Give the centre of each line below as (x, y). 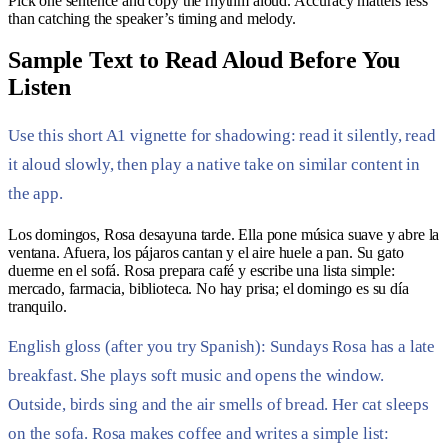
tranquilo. (37, 306)
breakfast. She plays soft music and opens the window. (196, 375)
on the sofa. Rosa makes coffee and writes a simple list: (199, 433)
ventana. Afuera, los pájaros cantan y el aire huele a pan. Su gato (206, 252)
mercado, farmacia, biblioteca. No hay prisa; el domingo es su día (208, 288)
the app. (35, 194)
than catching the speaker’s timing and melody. (152, 18)
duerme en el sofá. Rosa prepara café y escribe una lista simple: (201, 270)
